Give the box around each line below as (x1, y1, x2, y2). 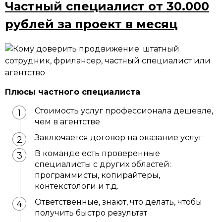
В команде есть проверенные (35, 149, 160, 158)
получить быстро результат (35, 208, 147, 218)
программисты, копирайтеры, (35, 170, 160, 180)
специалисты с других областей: (35, 160, 171, 169)
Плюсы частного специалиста (5, 87, 140, 97)
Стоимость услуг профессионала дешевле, (35, 106, 213, 115)
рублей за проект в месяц (5, 17, 177, 31)
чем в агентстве (35, 117, 100, 126)
